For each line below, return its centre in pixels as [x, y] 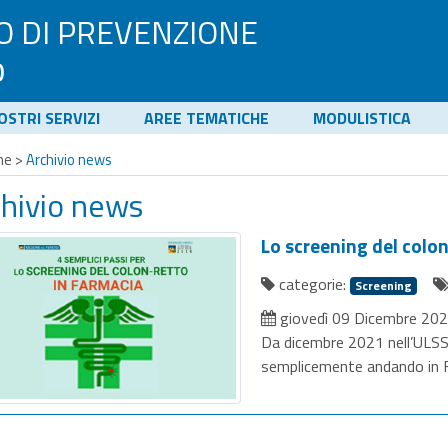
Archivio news [69, 159]
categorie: [313, 284]
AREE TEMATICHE [206, 118]
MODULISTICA [362, 118]
